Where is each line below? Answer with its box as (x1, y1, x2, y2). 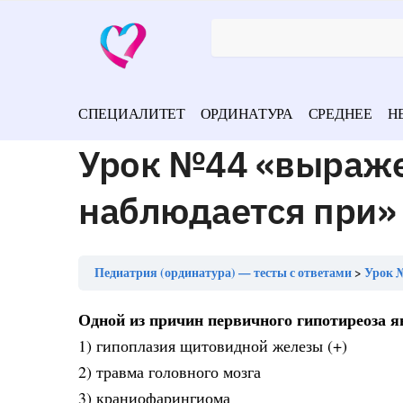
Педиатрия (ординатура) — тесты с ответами (94, 264, 352, 282)
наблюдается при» (78, 187, 396, 234)
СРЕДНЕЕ (308, 103, 372, 122)
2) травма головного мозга (78, 361, 261, 382)
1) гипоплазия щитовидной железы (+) (78, 335, 347, 356)
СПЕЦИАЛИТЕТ (78, 103, 185, 122)
